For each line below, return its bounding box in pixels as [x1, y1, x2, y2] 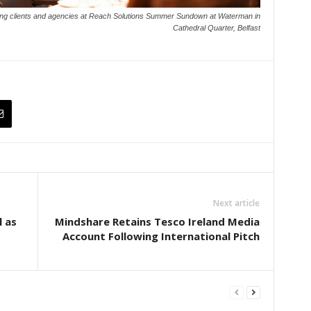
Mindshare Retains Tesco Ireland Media [54, 215, 260, 229]
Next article [212, 197, 260, 210]
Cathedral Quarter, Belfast [172, 24, 260, 33]
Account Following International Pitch [62, 229, 260, 244]
